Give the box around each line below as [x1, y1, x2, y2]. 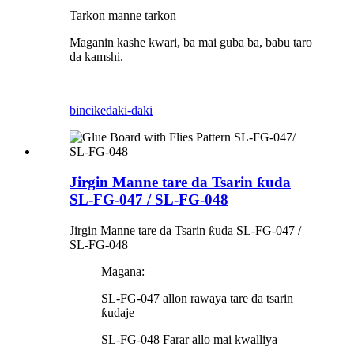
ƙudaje [101, 305, 134, 319]
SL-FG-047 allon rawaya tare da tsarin [101, 291, 293, 305]
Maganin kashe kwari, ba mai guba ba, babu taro [70, 36, 312, 50]
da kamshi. [70, 50, 123, 64]
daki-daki [106, 104, 153, 118]
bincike [70, 104, 106, 118]
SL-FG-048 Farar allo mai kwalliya [101, 332, 277, 346]
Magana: [101, 264, 145, 278]
